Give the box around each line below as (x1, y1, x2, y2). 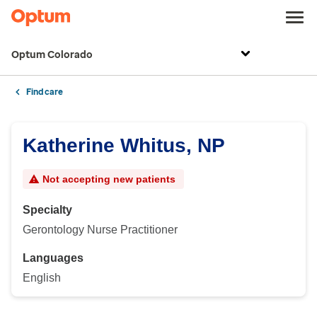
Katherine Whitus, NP (23, 134, 225, 156)
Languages (23, 252, 83, 264)
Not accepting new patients (42, 173, 175, 185)
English (23, 272, 61, 284)
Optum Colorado (11, 49, 93, 61)
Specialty (23, 204, 72, 216)
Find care (26, 87, 63, 97)
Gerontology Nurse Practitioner (23, 224, 178, 236)
